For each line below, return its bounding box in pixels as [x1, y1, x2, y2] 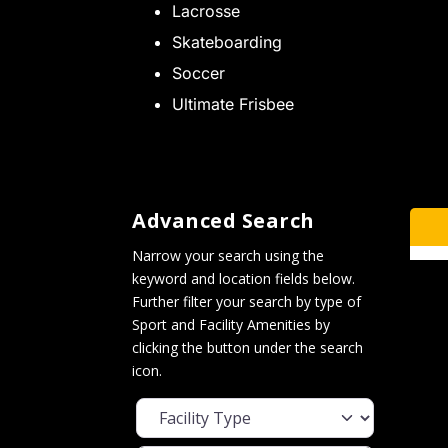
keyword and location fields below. [132, 268, 359, 288]
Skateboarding [172, 32, 282, 53]
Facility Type [135, 397, 227, 420]
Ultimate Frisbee [172, 94, 294, 115]
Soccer [172, 63, 225, 84]
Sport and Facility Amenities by [132, 314, 330, 334]
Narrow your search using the [132, 245, 324, 265]
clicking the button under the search [132, 337, 363, 357]
